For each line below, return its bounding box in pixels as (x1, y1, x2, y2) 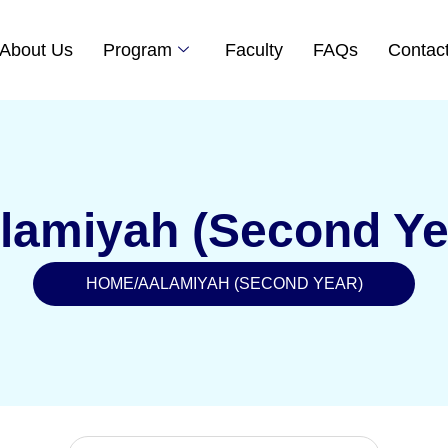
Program (102, 39, 172, 60)
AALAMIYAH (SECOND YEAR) (137, 275, 363, 292)
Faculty (224, 39, 283, 60)
